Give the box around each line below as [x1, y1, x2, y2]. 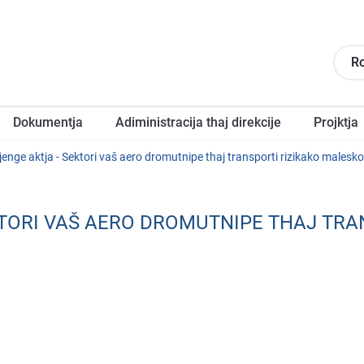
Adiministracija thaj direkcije [115, 115, 281, 130]
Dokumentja [13, 115, 83, 130]
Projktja [314, 115, 358, 130]
